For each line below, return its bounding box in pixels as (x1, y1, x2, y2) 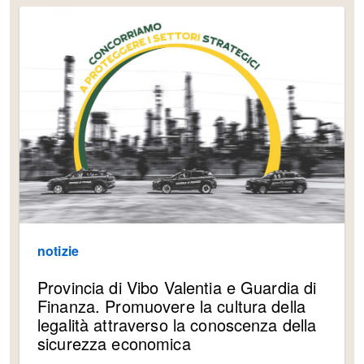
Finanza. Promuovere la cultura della (37, 293, 306, 318)
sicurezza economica (37, 331, 191, 355)
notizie (37, 240, 80, 260)
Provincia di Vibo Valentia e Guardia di (37, 275, 317, 299)
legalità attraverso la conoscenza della (37, 312, 317, 336)
